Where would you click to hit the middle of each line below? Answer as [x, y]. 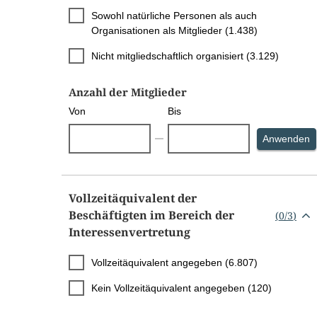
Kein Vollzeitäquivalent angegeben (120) [181, 288]
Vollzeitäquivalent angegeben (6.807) [174, 263]
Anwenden [287, 139]
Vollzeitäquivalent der [133, 198]
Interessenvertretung [129, 232]
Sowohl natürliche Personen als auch [174, 16]
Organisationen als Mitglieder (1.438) [174, 31]
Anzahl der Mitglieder [128, 92]
